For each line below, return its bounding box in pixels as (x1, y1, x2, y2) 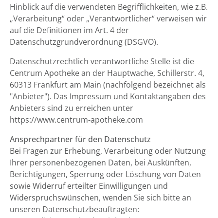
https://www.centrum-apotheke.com (10, 114, 143, 125)
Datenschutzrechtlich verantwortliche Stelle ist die (10, 56, 194, 67)
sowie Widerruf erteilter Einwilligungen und (10, 181, 168, 191)
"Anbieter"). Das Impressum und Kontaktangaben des (10, 91, 206, 102)
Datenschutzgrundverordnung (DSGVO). (10, 36, 158, 47)
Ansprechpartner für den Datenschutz (10, 134, 151, 145)
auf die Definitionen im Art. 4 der (10, 25, 129, 36)
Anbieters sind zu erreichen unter (10, 103, 133, 113)
